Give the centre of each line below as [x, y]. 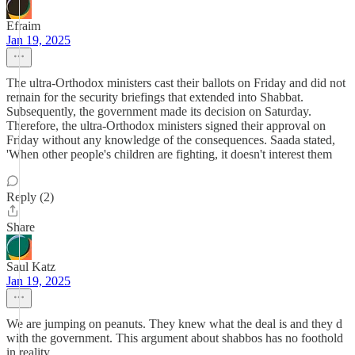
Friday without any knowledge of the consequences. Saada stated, [171, 140]
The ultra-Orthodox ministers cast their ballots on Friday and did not [176, 83]
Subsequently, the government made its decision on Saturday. [159, 111]
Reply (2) [30, 197]
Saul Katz [31, 267]
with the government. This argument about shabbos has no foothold [175, 338]
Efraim [23, 26]
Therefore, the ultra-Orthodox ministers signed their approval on [166, 126]
